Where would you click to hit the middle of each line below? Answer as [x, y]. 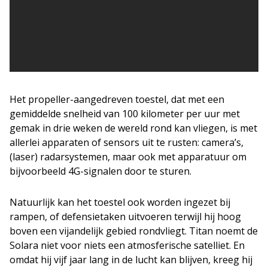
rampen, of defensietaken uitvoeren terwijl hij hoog [125, 217]
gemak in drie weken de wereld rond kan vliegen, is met [133, 128]
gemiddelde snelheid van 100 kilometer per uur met [125, 114]
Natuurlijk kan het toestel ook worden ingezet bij [120, 202]
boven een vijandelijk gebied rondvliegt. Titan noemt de [134, 231]
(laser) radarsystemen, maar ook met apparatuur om [128, 157]
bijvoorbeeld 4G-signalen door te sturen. [100, 171]
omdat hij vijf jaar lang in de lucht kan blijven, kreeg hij [131, 260]
